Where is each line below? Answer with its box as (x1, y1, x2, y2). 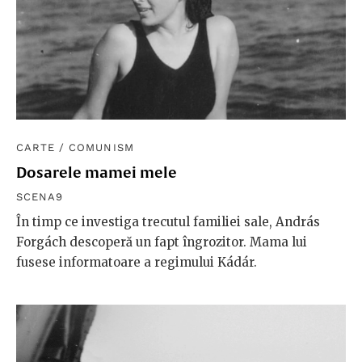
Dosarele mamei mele (16, 164, 177, 182)
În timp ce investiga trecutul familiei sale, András (16, 214, 320, 230)
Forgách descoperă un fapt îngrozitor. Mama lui (16, 234, 307, 250)
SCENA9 (16, 191, 64, 204)
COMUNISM (69, 141, 134, 154)
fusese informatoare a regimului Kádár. (16, 255, 257, 271)
